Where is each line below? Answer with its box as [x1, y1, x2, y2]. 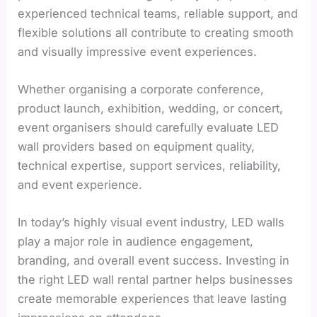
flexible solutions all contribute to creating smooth [18, 25, 294, 40]
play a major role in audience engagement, [18, 234, 254, 249]
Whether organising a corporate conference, [18, 81, 265, 96]
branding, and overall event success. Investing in [18, 253, 290, 268]
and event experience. [18, 177, 143, 192]
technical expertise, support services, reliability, [18, 158, 282, 173]
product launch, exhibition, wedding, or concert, [18, 100, 284, 115]
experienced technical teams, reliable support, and [18, 6, 299, 21]
